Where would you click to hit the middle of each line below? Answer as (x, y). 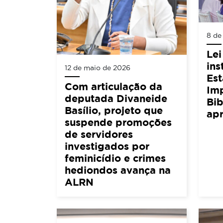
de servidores (99, 134)
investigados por (107, 146)
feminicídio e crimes (115, 158)
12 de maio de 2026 (98, 68)
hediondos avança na (118, 170)
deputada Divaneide (116, 99)
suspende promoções (118, 122)
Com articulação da (113, 87)
